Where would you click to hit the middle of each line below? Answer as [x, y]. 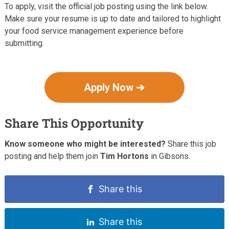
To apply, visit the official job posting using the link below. [106, 6]
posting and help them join [52, 156]
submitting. [24, 43]
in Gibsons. [169, 156]
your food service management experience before [94, 31]
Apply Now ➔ [114, 87]
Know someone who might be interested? [85, 144]
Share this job [191, 144]
